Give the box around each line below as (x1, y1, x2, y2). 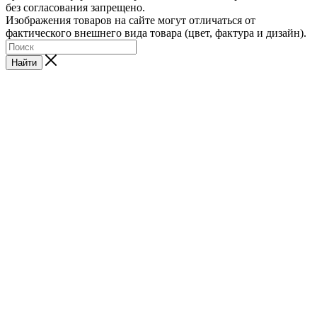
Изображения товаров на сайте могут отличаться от (6, 14, 255, 27)
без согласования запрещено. (6, 1, 145, 14)
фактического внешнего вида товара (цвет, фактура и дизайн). (6, 27, 306, 40)
